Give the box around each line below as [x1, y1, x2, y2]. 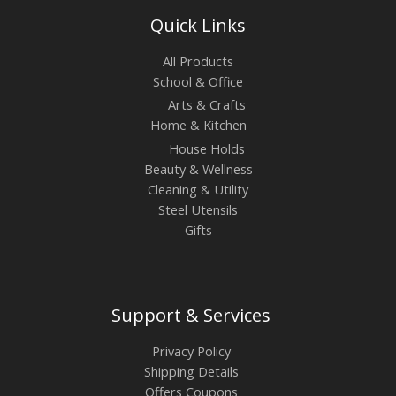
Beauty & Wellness [143, 159, 253, 178]
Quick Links [150, 12, 246, 37]
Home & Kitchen [149, 116, 247, 134]
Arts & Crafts [168, 95, 246, 114]
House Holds [169, 139, 245, 157]
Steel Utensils [158, 200, 238, 218]
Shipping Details [143, 362, 239, 380]
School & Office [153, 72, 243, 90]
